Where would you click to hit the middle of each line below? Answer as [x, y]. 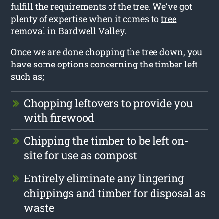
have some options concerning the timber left [104, 64]
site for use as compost [81, 155]
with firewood [59, 117]
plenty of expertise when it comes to [86, 18]
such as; [28, 76]
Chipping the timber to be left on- [107, 140]
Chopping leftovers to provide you [109, 103]
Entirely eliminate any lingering [104, 178]
